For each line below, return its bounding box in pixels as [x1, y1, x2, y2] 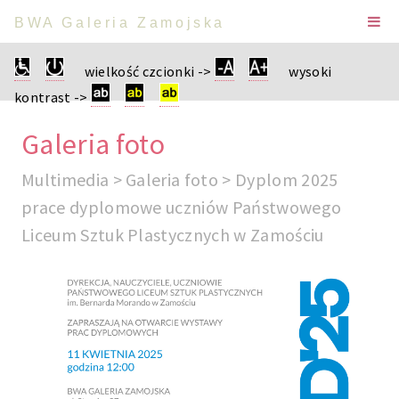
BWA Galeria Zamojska [14, 15, 225, 31]
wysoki [268, 62, 332, 80]
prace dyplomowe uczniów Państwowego [21, 196, 342, 218]
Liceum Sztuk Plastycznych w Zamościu [21, 224, 324, 246]
